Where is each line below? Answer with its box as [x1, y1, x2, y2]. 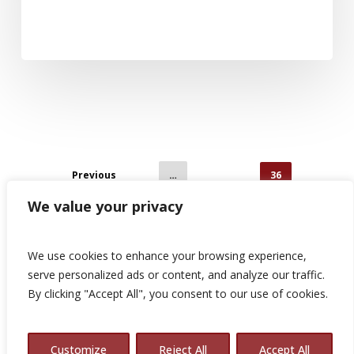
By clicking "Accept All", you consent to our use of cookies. [28, 286, 328, 301]
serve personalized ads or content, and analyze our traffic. [28, 267, 325, 282]
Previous [72, 168, 117, 182]
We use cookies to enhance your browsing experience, [28, 248, 307, 263]
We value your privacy [28, 197, 183, 216]
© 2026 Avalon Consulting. [109, 335, 245, 350]
